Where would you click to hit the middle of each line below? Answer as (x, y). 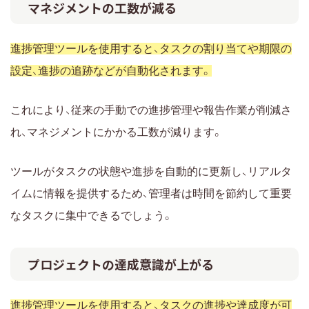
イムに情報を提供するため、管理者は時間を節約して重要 (151, 193)
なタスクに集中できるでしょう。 (92, 215)
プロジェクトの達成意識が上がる (121, 264)
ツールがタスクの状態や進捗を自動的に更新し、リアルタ (151, 171)
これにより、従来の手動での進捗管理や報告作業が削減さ (151, 110)
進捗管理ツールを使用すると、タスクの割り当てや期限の (151, 48)
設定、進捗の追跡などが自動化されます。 (111, 70)
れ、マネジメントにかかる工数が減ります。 (117, 132)
